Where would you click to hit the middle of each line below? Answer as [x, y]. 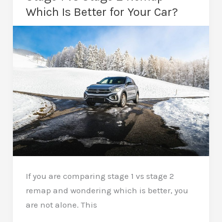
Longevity [44, 90]
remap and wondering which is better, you [107, 190]
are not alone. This [61, 204]
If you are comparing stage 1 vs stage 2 [100, 176]
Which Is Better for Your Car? [102, 12]
